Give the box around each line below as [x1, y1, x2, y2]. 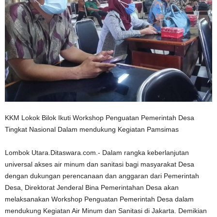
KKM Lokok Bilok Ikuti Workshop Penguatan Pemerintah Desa [5, 114, 194, 122]
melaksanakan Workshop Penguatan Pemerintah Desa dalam [5, 195, 194, 203]
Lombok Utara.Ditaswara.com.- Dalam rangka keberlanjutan [5, 149, 189, 156]
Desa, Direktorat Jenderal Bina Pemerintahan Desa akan [5, 184, 179, 191]
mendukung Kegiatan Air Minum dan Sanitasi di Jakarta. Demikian [5, 207, 207, 215]
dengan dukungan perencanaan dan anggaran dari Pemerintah [5, 172, 199, 180]
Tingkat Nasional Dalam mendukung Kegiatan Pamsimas [5, 125, 179, 133]
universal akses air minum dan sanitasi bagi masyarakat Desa [5, 160, 194, 168]
